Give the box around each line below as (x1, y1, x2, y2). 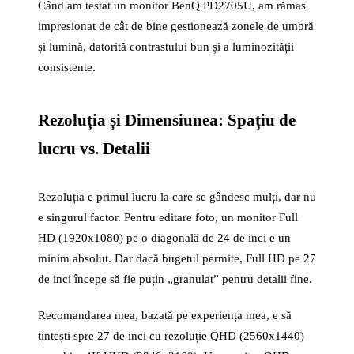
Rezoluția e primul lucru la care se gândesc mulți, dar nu (38, 190, 316, 203)
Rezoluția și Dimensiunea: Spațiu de (38, 111, 296, 130)
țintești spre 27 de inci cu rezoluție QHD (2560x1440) (38, 330, 304, 342)
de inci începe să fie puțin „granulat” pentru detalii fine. (38, 273, 312, 285)
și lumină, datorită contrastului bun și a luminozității (38, 40, 294, 53)
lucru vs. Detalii (38, 139, 150, 158)
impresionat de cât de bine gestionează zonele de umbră (38, 20, 314, 32)
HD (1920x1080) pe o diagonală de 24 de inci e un (38, 232, 291, 244)
